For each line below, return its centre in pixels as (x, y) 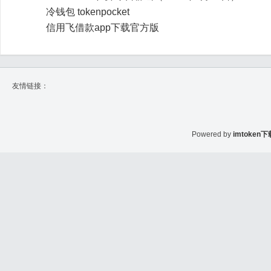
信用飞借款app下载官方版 (103, 28)
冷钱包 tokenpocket (88, 12)
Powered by (212, 134)
